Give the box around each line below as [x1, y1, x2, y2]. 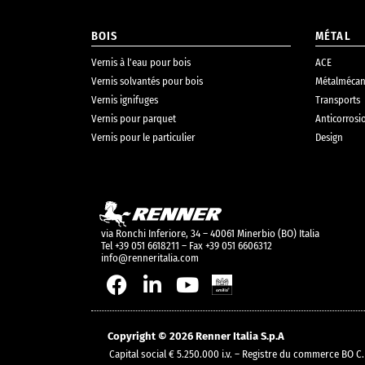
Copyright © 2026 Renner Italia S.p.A [108, 329, 284, 342]
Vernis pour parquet [91, 112, 176, 125]
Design [315, 130, 343, 143]
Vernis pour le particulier [91, 130, 195, 143]
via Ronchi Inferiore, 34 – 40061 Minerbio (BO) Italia [101, 226, 319, 240]
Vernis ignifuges [91, 93, 158, 106]
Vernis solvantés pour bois [91, 74, 203, 87]
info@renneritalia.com [101, 251, 199, 264]
